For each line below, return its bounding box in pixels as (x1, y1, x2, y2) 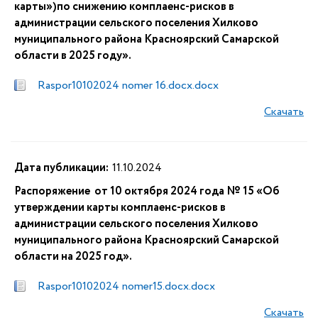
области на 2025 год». (14, 248, 132, 265)
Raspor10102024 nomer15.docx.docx (38, 278, 215, 295)
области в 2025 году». (14, 48, 131, 64)
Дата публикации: (14, 160, 109, 176)
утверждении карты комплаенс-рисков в (14, 199, 226, 216)
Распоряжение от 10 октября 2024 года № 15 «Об (14, 183, 280, 199)
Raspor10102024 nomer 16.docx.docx (38, 77, 219, 94)
